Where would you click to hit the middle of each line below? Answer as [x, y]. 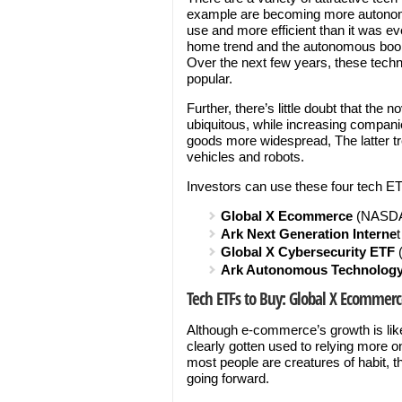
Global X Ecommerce [287, 216]
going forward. [228, 378]
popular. [210, 79]
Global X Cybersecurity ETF [308, 252]
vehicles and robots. [245, 157]
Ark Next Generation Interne [309, 234]
